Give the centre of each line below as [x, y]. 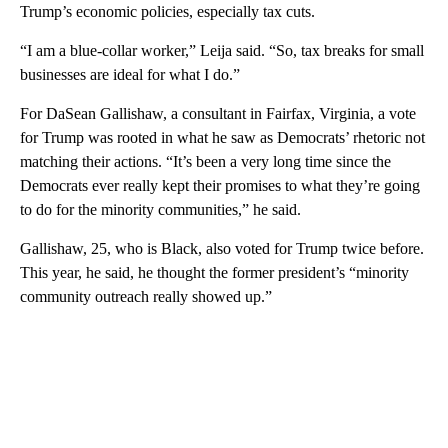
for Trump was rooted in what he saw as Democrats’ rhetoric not [222, 137]
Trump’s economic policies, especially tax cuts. [167, 11]
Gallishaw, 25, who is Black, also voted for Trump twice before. [222, 248]
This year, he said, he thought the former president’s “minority [214, 272]
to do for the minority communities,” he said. [160, 209]
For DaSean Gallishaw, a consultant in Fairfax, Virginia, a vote [218, 113]
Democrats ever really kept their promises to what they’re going [220, 185]
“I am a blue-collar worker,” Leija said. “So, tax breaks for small [222, 50]
